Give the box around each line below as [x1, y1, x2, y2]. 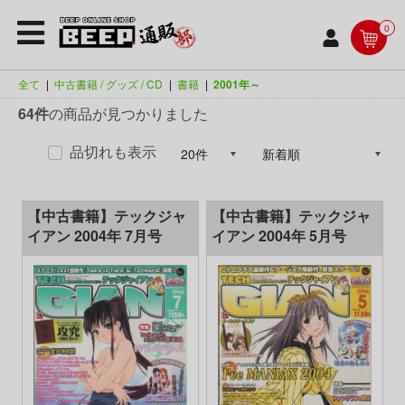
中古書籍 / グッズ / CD [54, 76, 163, 91]
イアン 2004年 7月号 [27, 224, 162, 246]
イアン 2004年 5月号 [212, 224, 346, 246]
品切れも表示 [70, 140, 156, 162]
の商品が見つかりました [49, 102, 208, 124]
